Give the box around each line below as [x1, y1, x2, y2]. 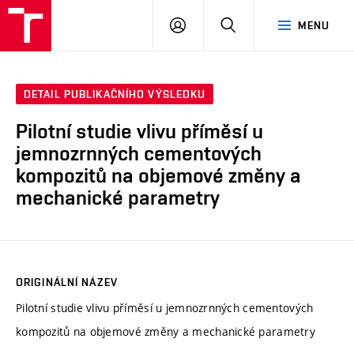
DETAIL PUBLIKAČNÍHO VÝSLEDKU [24, 88, 206, 101]
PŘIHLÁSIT [185, 18, 242, 31]
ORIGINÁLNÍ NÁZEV [16, 275, 118, 288]
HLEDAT [235, 18, 277, 31]
